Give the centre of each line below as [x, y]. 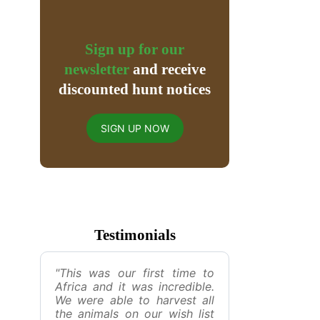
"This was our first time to [135, 273]
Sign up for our [135, 49]
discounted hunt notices [135, 89]
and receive [167, 69]
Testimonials [135, 235]
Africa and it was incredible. [135, 286]
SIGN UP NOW [135, 128]
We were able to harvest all [135, 300]
